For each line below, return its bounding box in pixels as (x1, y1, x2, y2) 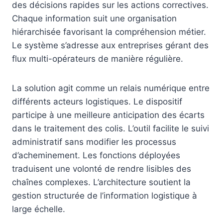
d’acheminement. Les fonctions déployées (12, 150, 180, 161)
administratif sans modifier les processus (12, 137, 176, 147)
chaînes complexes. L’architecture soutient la (12, 177, 191, 188)
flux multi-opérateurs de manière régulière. (12, 54, 183, 64)
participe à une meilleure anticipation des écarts (12, 110, 205, 120)
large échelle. (12, 204, 65, 215)
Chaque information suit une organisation (12, 13, 177, 24)
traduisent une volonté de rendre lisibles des (12, 164, 191, 174)
